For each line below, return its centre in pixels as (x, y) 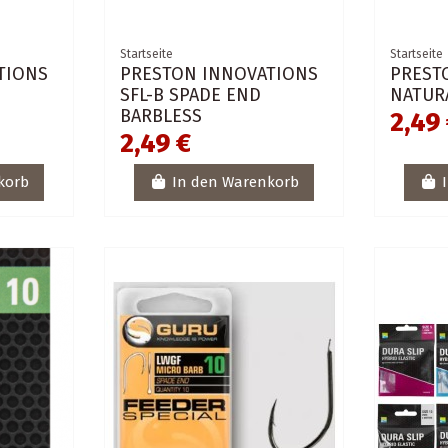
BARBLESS (160, 115)
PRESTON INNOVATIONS (218, 73)
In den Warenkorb (235, 182)
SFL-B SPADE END (190, 94)
